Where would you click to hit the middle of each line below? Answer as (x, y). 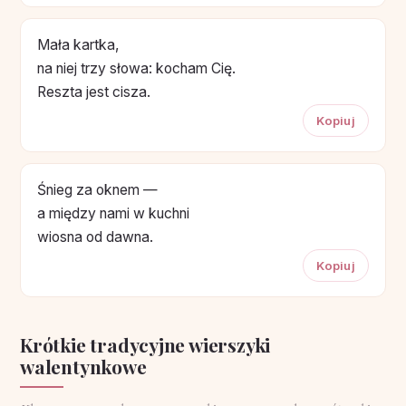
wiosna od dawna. (95, 237)
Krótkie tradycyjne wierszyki (145, 344)
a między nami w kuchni (113, 213)
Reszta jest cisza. (94, 92)
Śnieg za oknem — (97, 189)
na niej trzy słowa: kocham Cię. (136, 68)
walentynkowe (83, 366)
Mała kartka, (78, 44)
